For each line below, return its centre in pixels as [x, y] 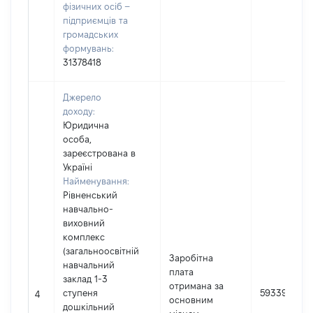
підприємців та [95, 20]
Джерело [82, 97]
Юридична [86, 125]
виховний [84, 223]
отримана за [196, 286]
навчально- [88, 209]
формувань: [88, 48]
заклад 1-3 [85, 279]
